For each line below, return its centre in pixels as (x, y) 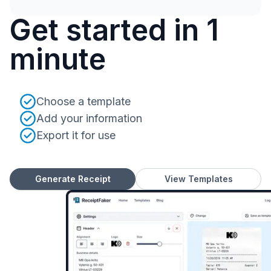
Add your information (89, 118)
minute (58, 59)
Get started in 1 (114, 30)
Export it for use (76, 135)
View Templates (198, 179)
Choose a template (83, 101)
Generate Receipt (73, 179)
